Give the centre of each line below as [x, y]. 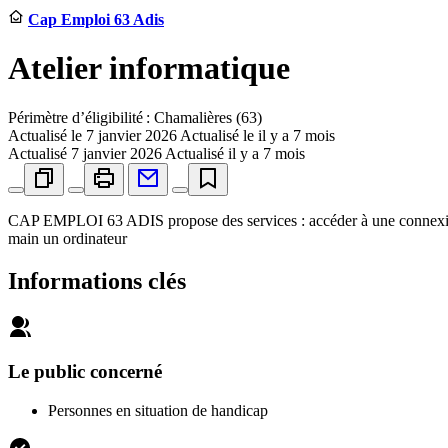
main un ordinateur [67, 238]
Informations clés [97, 280]
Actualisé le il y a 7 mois [257, 135]
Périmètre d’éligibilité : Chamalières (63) [135, 117]
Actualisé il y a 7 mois [235, 153]
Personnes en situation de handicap [158, 411]
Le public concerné [85, 372]
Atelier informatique [149, 68]
